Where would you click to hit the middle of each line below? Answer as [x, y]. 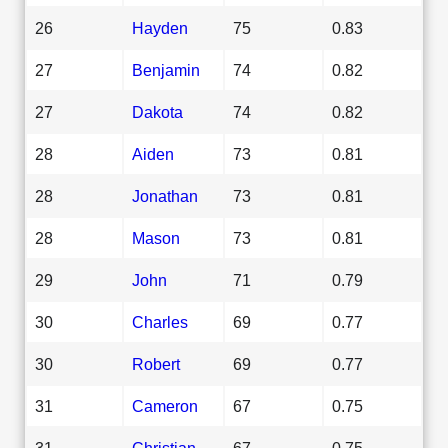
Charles [160, 321]
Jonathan [165, 195]
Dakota [157, 111]
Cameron [165, 405]
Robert [156, 363]
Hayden [160, 27]
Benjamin [166, 69]
